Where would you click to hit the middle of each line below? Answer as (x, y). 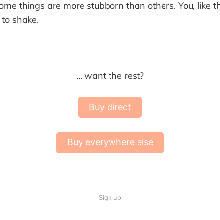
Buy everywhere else (110, 142)
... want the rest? (110, 75)
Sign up (110, 197)
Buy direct (110, 107)
